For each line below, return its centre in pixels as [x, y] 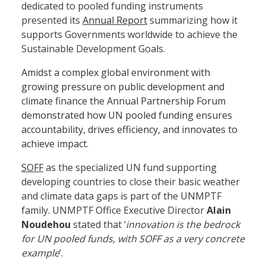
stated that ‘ [98, 224]
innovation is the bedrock [183, 224]
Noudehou [46, 224]
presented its [52, 20]
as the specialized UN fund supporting [130, 167]
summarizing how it [192, 20]
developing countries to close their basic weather [131, 181]
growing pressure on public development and [123, 86]
